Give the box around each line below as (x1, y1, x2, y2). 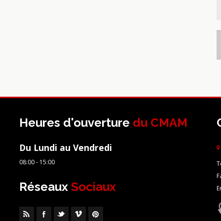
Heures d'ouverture (19, 115, 130, 130)
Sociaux (71, 180, 116, 194)
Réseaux (19, 180, 71, 194)
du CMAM (130, 115, 187, 130)
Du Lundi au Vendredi (19, 142, 112, 153)
